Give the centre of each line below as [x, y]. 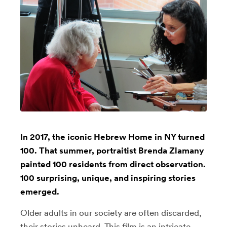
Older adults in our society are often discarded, [111, 213]
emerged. [40, 191]
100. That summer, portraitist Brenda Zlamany [112, 150]
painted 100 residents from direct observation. [113, 164]
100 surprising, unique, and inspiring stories [108, 178]
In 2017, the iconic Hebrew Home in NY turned [112, 137]
